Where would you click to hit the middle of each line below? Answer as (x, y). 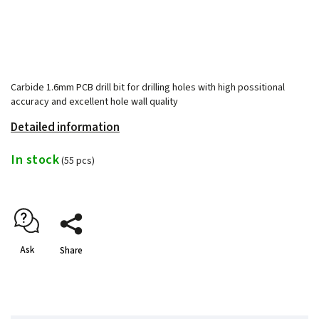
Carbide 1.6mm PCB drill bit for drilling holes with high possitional (148, 87)
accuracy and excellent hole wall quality (94, 101)
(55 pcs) (78, 161)
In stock (35, 159)
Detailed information (65, 127)
